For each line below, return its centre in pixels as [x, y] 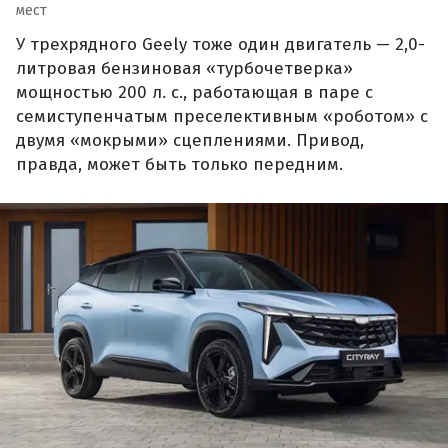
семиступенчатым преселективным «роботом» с [222, 117]
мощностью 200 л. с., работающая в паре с [194, 93]
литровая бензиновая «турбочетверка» [184, 69]
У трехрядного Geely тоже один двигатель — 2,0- [220, 45]
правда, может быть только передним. [179, 165]
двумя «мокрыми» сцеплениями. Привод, [190, 141]
